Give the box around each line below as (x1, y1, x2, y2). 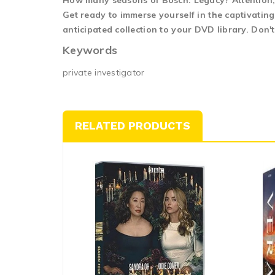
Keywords (63, 43, 118, 57)
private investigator (63, 67, 145, 78)
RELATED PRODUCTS (75, 119, 190, 132)
